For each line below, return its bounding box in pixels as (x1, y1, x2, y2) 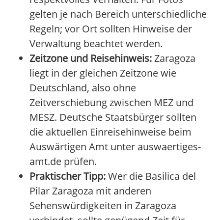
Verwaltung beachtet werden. (29, 37, 163, 51)
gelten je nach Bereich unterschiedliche (29, 7, 207, 21)
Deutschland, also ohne (29, 81, 136, 95)
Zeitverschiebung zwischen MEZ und (29, 96, 193, 110)
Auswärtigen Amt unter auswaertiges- (29, 140, 201, 154)
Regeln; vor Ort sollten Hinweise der (29, 22, 192, 36)
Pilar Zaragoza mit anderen (29, 184, 151, 198)
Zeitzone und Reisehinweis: (29, 52, 152, 65)
